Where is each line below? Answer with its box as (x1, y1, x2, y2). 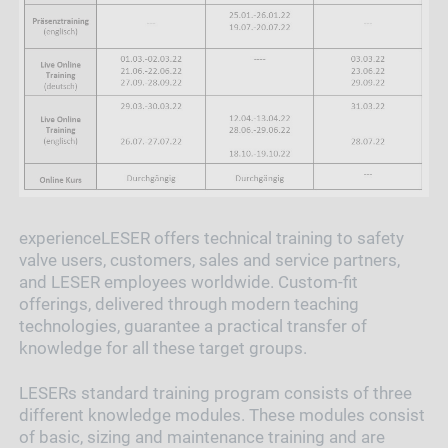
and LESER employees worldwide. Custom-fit (18, 271, 358, 292)
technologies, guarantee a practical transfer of (18, 315, 367, 336)
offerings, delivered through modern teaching (18, 293, 359, 314)
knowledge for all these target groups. (18, 337, 307, 358)
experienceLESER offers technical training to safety (18, 227, 404, 248)
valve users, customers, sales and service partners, (18, 249, 400, 270)
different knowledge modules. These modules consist (18, 404, 425, 425)
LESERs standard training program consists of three (18, 382, 412, 403)
